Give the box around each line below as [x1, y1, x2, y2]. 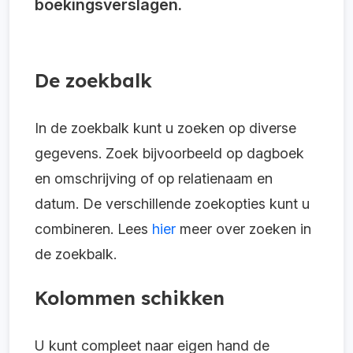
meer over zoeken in [176, 221, 311, 237]
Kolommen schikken [35, 286, 225, 310]
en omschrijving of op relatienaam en [35, 170, 273, 187]
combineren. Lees [35, 221, 152, 237]
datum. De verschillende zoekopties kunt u [35, 195, 310, 212]
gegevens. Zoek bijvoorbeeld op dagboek [35, 145, 304, 162]
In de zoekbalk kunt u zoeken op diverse [35, 120, 296, 136]
